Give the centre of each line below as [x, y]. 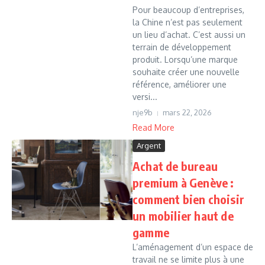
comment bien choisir [188, 199]
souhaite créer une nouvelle [186, 72]
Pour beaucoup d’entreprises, [188, 10]
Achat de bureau [175, 166]
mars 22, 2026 [187, 112]
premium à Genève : [183, 182]
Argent [149, 146]
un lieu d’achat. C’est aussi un [189, 35]
